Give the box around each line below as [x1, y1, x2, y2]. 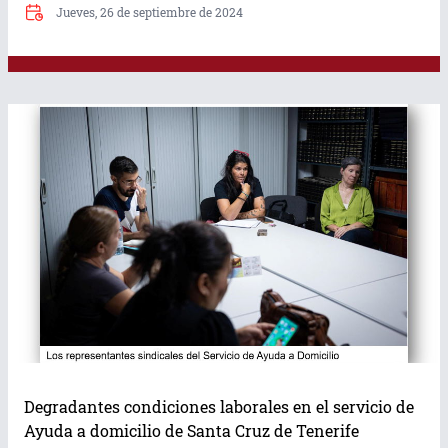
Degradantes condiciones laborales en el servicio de [24, 396, 414, 417]
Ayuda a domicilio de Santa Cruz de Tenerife [24, 420, 359, 441]
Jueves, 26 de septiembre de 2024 [56, 3, 243, 20]
